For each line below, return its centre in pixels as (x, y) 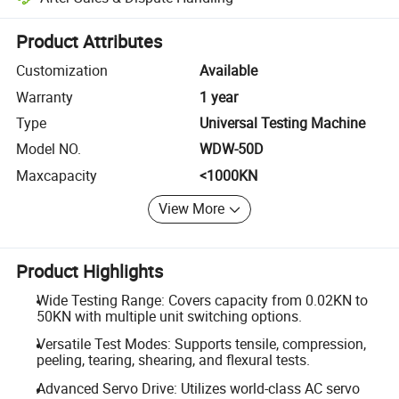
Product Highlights (90, 271)
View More (192, 209)
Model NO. (49, 149)
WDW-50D (232, 149)
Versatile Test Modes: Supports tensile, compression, (201, 344)
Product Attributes (90, 42)
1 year (219, 97)
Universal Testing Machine (282, 122)
